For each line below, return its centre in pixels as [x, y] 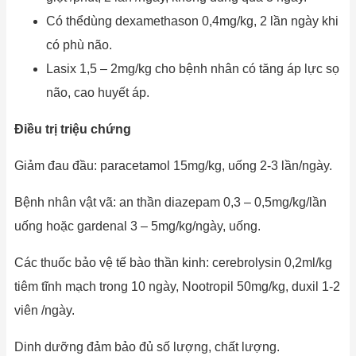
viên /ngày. [44, 310]
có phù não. [79, 44]
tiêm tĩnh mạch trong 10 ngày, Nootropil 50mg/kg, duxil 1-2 [177, 286]
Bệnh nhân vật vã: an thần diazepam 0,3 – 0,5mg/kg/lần [170, 202]
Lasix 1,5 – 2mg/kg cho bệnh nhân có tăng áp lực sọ [193, 68]
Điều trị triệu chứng [73, 129]
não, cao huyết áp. [98, 92]
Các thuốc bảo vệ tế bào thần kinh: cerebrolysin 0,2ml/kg [173, 262]
